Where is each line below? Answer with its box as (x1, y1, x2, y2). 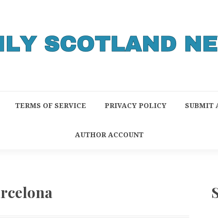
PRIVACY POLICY (104, 102, 166, 109)
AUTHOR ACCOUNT (74, 131, 144, 139)
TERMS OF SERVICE (15, 102, 86, 109)
